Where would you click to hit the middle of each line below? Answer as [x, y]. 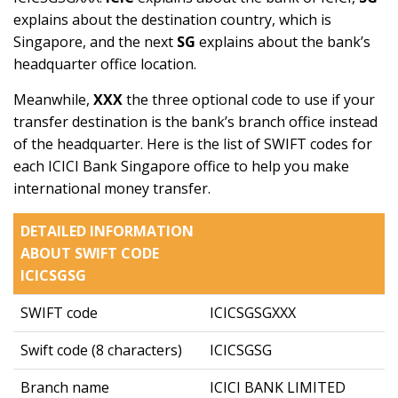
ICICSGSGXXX [253, 313]
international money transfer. [112, 188]
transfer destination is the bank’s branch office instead [195, 122]
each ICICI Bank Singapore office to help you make [181, 166]
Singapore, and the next [95, 42]
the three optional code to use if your [249, 99]
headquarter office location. [105, 64]
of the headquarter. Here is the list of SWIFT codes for [193, 144]
